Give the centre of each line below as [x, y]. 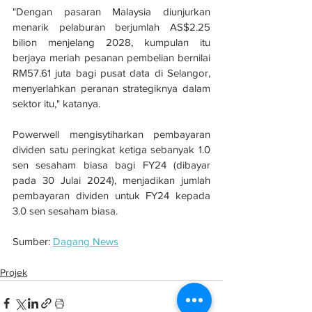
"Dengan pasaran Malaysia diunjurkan [111, 11]
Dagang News [86, 241]
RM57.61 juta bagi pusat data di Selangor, [111, 72]
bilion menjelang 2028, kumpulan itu [111, 42]
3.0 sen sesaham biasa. [65, 210]
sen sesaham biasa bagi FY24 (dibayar [111, 164]
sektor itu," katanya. [56, 103]
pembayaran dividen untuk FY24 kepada [111, 195]
